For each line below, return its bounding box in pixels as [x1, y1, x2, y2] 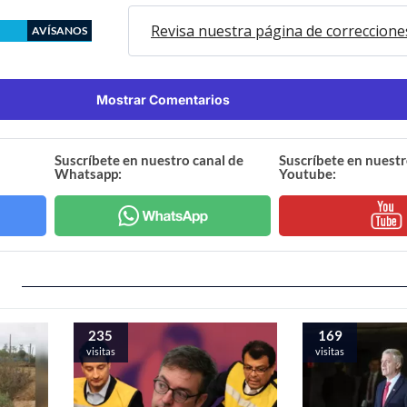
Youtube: [278, 164, 336, 182]
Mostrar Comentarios [95, 91, 230, 107]
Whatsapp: [55, 164, 123, 182]
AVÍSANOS [32, 23, 87, 37]
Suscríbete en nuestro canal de [55, 151, 244, 168]
